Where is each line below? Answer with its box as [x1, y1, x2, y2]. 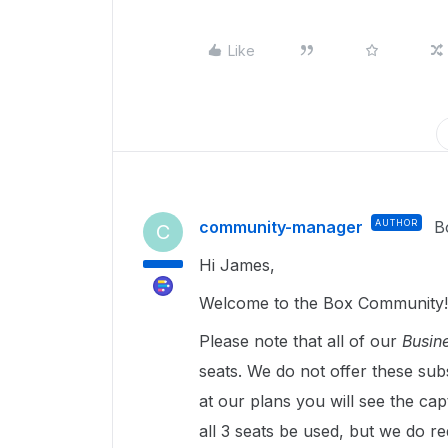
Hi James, [199, 255, 280, 275]
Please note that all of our [199, 331, 402, 351]
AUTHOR [375, 217, 418, 228]
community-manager [199, 217, 363, 237]
